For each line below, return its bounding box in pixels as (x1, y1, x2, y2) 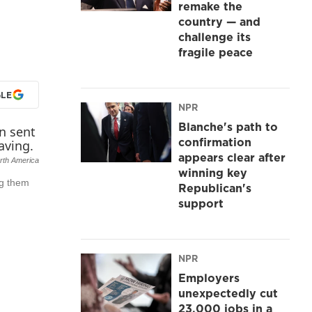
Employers (178, 270, 240, 286)
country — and (178, 13, 260, 29)
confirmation (178, 134, 251, 150)
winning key (178, 164, 247, 180)
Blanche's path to (178, 118, 278, 134)
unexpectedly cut (178, 285, 278, 301)
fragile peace (178, 44, 253, 60)
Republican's (178, 180, 251, 196)
